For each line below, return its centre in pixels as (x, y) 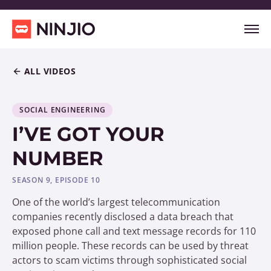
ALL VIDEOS (50, 71)
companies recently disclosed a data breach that (123, 217)
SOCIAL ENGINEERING (63, 110)
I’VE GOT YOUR (88, 134)
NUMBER (58, 158)
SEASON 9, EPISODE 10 (56, 180)
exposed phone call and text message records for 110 (134, 231)
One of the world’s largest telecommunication (116, 202)
